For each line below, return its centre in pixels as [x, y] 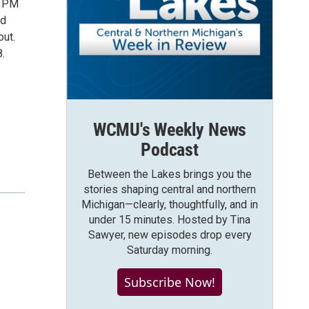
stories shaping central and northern [170, 189]
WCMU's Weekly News [170, 130]
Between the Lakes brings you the [170, 174]
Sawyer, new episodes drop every [170, 235]
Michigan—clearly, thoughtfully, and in [170, 205]
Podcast [170, 150]
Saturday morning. [170, 250]
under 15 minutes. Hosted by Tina [170, 220]
